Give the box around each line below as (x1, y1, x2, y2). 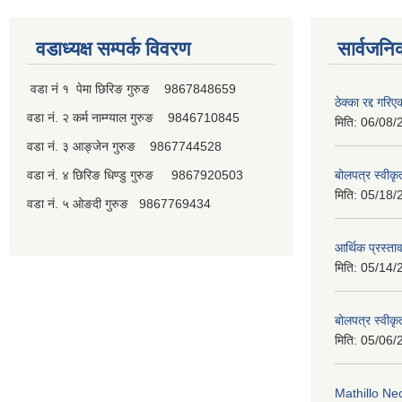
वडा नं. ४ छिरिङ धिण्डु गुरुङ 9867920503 (27, 167, 243, 182)
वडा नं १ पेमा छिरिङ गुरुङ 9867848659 (27, 81, 236, 96)
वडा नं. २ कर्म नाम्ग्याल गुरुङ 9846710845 (27, 109, 240, 125)
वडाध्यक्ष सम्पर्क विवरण (36, 37, 190, 60)
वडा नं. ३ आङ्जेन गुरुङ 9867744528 (27, 138, 222, 153)
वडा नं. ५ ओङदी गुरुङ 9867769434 (27, 196, 211, 211)
